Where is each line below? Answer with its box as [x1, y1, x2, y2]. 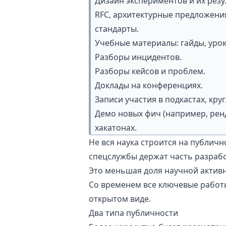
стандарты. [95, 23, 139, 34]
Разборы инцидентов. [95, 51, 182, 63]
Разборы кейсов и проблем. [95, 66, 205, 77]
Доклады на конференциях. [95, 80, 203, 91]
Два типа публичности [89, 207, 178, 218]
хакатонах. [95, 122, 137, 133]
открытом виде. [89, 193, 151, 204]
